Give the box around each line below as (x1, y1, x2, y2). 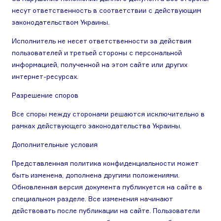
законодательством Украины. (12, 18, 110, 26)
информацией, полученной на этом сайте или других (12, 61, 187, 69)
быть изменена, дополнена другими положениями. (12, 171, 180, 179)
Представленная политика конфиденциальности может (12, 159, 198, 167)
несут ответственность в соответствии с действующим (12, 6, 201, 14)
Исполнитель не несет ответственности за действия (12, 37, 191, 45)
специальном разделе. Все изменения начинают (12, 195, 173, 203)
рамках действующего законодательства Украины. (12, 122, 182, 130)
